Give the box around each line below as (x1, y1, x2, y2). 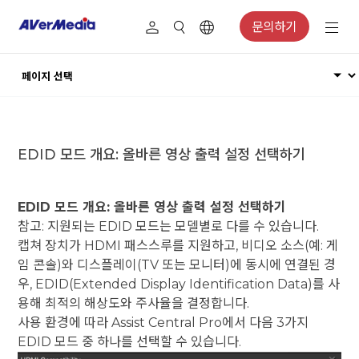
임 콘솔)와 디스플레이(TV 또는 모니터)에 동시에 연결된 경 (18, 256, 337, 272)
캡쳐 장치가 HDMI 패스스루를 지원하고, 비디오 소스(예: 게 (18, 237, 339, 253)
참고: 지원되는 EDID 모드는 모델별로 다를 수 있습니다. (18, 218, 320, 234)
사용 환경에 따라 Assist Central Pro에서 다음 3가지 (18, 314, 309, 330)
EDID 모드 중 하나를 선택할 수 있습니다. (18, 333, 242, 349)
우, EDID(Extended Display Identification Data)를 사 (18, 276, 341, 292)
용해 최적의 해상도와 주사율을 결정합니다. (18, 295, 250, 311)
